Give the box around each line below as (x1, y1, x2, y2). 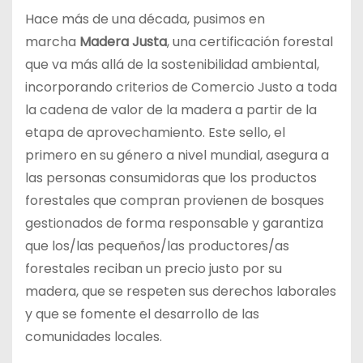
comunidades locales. (25, 327, 162, 346)
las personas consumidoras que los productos (25, 168, 317, 187)
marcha (25, 32, 79, 51)
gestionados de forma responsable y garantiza (25, 213, 323, 233)
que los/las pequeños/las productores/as (25, 236, 289, 255)
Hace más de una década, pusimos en (25, 9, 265, 28)
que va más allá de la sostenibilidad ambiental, (25, 54, 319, 74)
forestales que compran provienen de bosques (25, 190, 324, 210)
